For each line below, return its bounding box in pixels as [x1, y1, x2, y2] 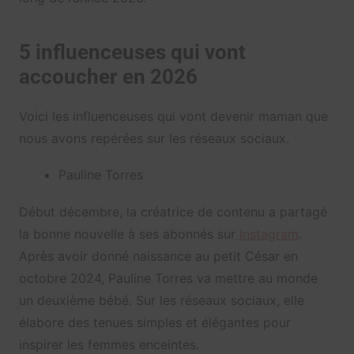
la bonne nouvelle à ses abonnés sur [18, 226, 235, 243]
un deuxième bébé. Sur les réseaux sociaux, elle [18, 292, 304, 309]
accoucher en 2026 [18, 65, 198, 89]
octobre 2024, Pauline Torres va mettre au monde [18, 270, 318, 287]
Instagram [235, 226, 299, 243]
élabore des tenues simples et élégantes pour [18, 314, 291, 331]
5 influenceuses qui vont [18, 40, 246, 65]
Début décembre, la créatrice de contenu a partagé [18, 204, 327, 220]
